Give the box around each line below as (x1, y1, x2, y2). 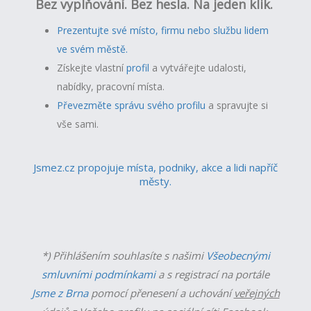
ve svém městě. (57, 42, 128, 56)
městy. (140, 174, 171, 188)
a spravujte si (205, 99, 269, 112)
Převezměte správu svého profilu (57, 99, 206, 112)
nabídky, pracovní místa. (57, 80, 165, 93)
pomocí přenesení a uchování (87, 286, 234, 300)
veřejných (233, 286, 280, 300)
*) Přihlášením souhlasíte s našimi (41, 249, 206, 262)
